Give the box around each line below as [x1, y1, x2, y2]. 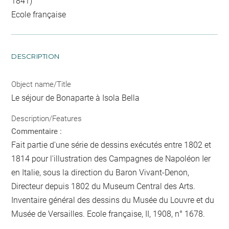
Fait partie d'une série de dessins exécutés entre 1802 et [11, 140, 212, 150]
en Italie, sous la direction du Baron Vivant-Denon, [11, 167, 190, 177]
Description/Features [11, 113, 82, 123]
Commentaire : [11, 126, 62, 136]
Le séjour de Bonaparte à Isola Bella [11, 93, 140, 103]
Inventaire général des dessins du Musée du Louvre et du [11, 195, 215, 205]
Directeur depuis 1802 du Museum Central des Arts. [11, 181, 196, 191]
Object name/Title [11, 80, 72, 89]
